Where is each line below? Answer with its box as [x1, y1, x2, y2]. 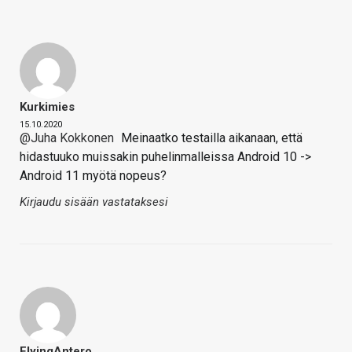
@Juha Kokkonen [20, 130, 114, 145]
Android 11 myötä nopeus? [20, 167, 167, 183]
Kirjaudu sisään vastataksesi [20, 194, 168, 209]
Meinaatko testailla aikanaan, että [118, 130, 302, 145]
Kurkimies [20, 99, 75, 114]
